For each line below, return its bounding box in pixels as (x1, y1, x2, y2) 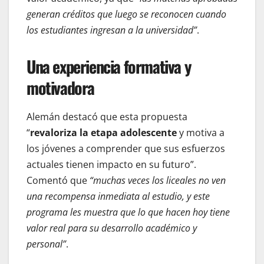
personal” (27, 237, 66, 251)
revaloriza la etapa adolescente (30, 126, 177, 140)
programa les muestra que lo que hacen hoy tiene (27, 206, 230, 219)
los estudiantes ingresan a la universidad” (27, 24, 197, 37)
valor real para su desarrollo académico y (27, 222, 197, 235)
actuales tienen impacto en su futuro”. (27, 158, 196, 171)
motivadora (27, 75, 94, 100)
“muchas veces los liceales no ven (90, 174, 226, 187)
